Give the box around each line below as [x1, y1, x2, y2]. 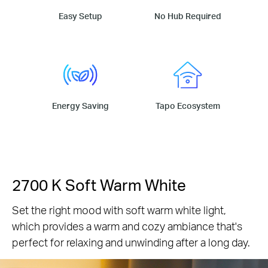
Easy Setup [58, 10, 102, 22]
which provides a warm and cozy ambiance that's [12, 218, 242, 233]
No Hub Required [154, 10, 221, 22]
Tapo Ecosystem [155, 99, 220, 111]
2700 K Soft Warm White [12, 174, 186, 194]
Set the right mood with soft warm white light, [12, 202, 226, 217]
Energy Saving [51, 99, 109, 111]
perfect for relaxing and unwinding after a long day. [12, 234, 250, 249]
